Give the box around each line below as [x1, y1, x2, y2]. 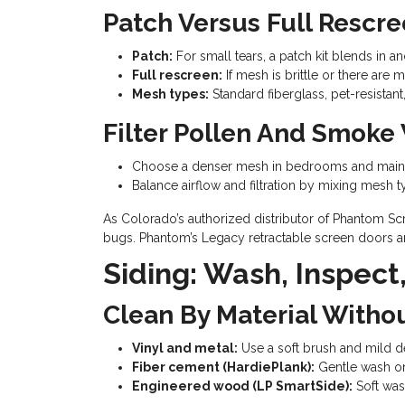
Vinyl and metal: [132, 341, 238, 355]
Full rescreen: [132, 68, 222, 82]
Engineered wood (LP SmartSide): [132, 379, 353, 393]
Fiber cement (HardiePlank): [132, 360, 315, 374]
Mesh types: [132, 87, 209, 101]
